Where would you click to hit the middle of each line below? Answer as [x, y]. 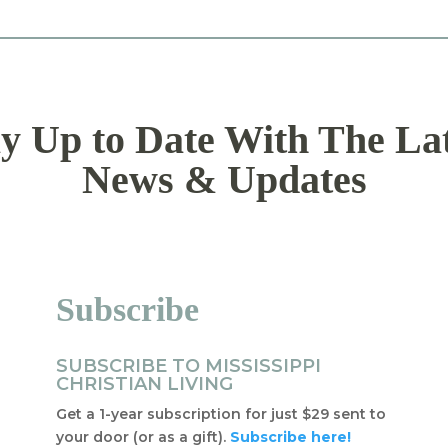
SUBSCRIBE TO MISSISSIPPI [188, 366]
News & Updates [224, 179]
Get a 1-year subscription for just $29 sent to [220, 414]
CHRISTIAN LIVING [144, 384]
